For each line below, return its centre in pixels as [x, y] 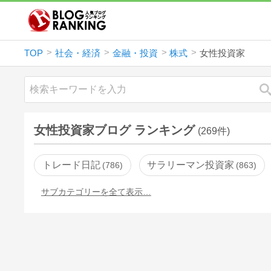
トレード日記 [72, 165]
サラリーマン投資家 [191, 165]
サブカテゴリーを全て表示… [96, 191]
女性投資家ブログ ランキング [115, 130]
